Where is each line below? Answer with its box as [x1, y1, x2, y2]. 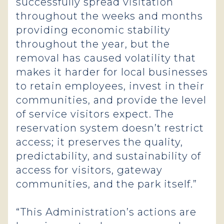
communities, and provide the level [16, 94, 206, 106]
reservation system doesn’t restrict [16, 122, 204, 134]
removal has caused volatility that [16, 52, 196, 64]
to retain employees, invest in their [16, 80, 204, 92]
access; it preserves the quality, [16, 136, 183, 148]
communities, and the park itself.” [16, 178, 197, 190]
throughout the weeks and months [16, 10, 203, 22]
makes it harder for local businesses [16, 66, 208, 78]
